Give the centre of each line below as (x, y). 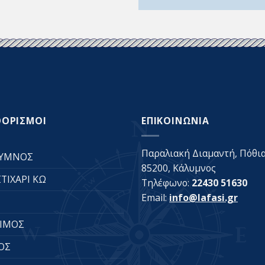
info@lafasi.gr (203, 197)
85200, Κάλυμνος (179, 168)
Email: (155, 197)
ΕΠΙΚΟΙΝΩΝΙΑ (175, 121)
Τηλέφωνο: (167, 182)
